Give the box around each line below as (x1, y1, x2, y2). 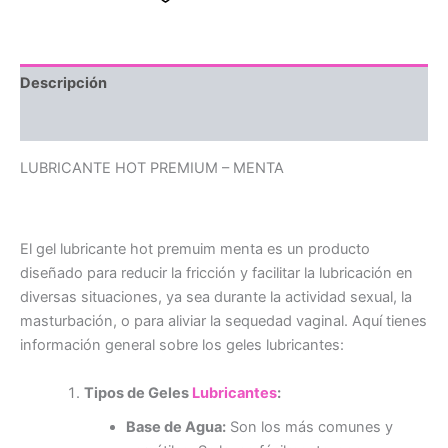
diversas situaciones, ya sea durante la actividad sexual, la (20, 288, 412, 307)
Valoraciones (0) (20, 112, 138, 131)
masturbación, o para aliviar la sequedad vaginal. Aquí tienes (20, 312, 427, 331)
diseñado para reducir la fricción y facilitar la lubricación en (20, 264, 413, 283)
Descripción (20, 74, 107, 93)
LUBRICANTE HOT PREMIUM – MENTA (20, 158, 284, 177)
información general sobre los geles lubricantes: (20, 336, 344, 355)
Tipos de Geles (83, 383, 192, 402)
